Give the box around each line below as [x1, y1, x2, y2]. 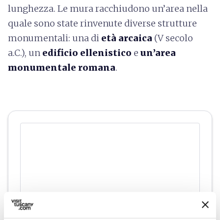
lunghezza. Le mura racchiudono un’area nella [8, 2, 208, 14]
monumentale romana [8, 61, 115, 73]
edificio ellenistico [42, 47, 132, 58]
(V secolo [152, 32, 193, 44]
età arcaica [101, 32, 152, 44]
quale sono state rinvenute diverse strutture [8, 17, 197, 29]
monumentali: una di [8, 32, 101, 44]
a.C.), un [8, 47, 42, 58]
